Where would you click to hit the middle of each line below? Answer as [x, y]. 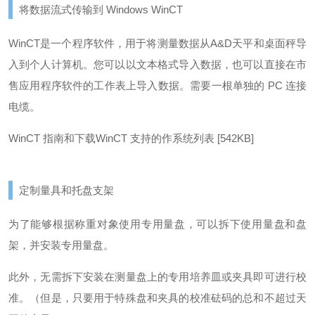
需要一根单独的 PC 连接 [249, 85]
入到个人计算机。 [51, 64]
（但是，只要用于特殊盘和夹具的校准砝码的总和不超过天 [168, 298]
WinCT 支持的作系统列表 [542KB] [175, 138]
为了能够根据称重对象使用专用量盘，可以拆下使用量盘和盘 [157, 224]
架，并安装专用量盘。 [61, 245]
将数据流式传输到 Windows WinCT [101, 9]
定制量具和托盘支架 [66, 190]
